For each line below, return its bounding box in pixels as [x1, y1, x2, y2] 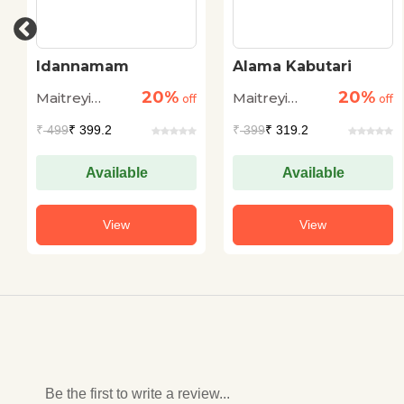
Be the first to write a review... [45, 386, 230, 401]
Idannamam [36, 58, 129, 75]
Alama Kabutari [233, 58, 352, 75]
